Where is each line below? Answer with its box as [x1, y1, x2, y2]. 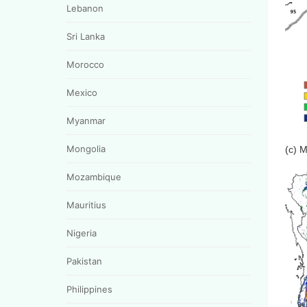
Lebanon [66, 2, 103, 14]
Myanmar [66, 114, 106, 126]
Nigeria [66, 227, 97, 238]
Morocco [66, 58, 104, 70]
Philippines [66, 283, 112, 295]
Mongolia [66, 143, 106, 154]
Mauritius [66, 199, 106, 210]
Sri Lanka [66, 30, 105, 42]
